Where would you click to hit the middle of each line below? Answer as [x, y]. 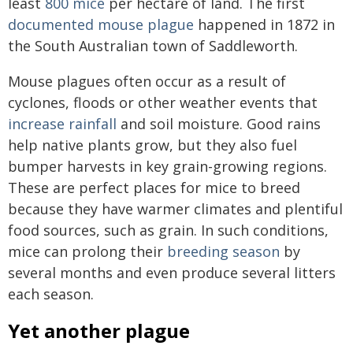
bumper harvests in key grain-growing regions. [167, 166]
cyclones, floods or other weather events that [163, 102]
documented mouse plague [101, 24]
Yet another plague [99, 331]
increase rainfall [62, 124]
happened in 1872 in [264, 24]
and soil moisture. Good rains [219, 124]
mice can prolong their [87, 251]
